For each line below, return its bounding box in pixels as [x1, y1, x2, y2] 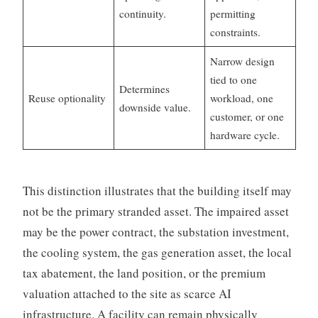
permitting [210, 6, 256, 21]
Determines [119, 81, 170, 96]
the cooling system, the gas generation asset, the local [22, 244, 292, 261]
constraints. [210, 24, 261, 39]
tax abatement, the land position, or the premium [22, 265, 265, 282]
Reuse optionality [28, 90, 106, 105]
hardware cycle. [210, 127, 280, 142]
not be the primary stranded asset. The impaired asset [22, 203, 289, 220]
